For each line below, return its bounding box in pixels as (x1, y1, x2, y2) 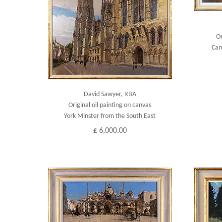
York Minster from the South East (64, 112, 156, 120)
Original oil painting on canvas (68, 102, 152, 109)
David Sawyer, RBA (83, 91, 136, 98)
